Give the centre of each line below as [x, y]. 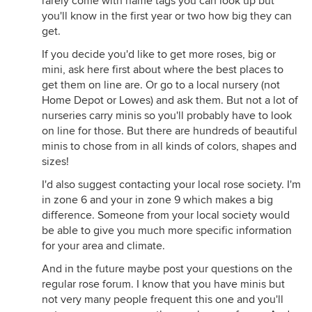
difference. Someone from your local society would [166, 215]
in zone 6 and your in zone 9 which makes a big [157, 200]
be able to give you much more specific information [167, 231]
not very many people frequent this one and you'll [163, 299]
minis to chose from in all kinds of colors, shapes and [169, 146]
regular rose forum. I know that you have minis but [163, 284]
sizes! [55, 162]
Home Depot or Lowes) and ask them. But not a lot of [170, 100]
